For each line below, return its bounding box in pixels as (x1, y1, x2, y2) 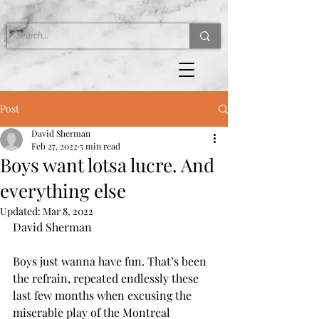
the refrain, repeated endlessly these (13, 271, 202, 286)
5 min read (80, 140, 120, 152)
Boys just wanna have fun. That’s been (13, 253, 209, 268)
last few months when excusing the (13, 288, 194, 303)
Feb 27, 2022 (31, 140, 78, 152)
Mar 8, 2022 (43, 204, 93, 218)
